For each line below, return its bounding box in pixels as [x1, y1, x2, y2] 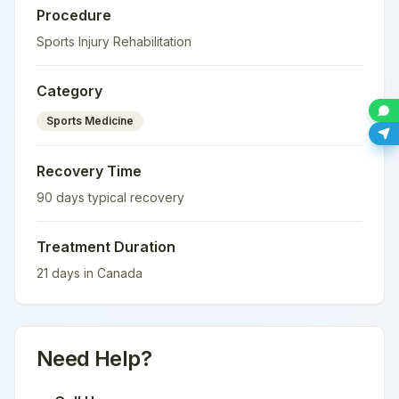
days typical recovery [53, 190, 184, 205]
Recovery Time [37, 162, 142, 180]
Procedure [37, 6, 111, 24]
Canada [97, 265, 142, 281]
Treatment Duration [37, 238, 175, 256]
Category [37, 82, 102, 100]
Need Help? [37, 346, 151, 371]
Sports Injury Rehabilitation [37, 34, 191, 49]
